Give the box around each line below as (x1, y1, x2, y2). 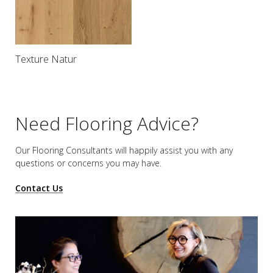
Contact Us (15, 182, 63, 194)
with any (199, 144, 233, 156)
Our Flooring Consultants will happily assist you (15, 144, 199, 156)
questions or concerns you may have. (15, 157, 161, 169)
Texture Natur (15, 52, 77, 66)
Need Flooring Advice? (15, 110, 199, 136)
